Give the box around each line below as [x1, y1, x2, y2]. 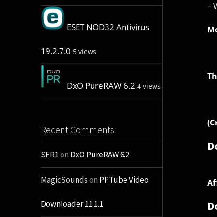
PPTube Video [99, 174, 149, 186]
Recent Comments [40, 124, 114, 136]
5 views [72, 47, 96, 57]
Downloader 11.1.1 [40, 199, 103, 210]
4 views [137, 81, 161, 91]
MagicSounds [40, 174, 88, 186]
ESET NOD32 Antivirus [66, 21, 149, 33]
